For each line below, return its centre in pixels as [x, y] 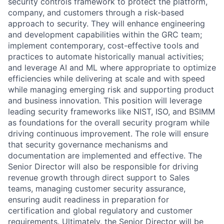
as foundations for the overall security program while [109, 123]
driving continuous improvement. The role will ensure [108, 134]
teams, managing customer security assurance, [97, 189]
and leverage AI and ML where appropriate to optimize [112, 68]
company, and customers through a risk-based [96, 13]
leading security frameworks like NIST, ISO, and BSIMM [111, 112]
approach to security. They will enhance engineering [106, 24]
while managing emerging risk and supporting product [111, 90]
